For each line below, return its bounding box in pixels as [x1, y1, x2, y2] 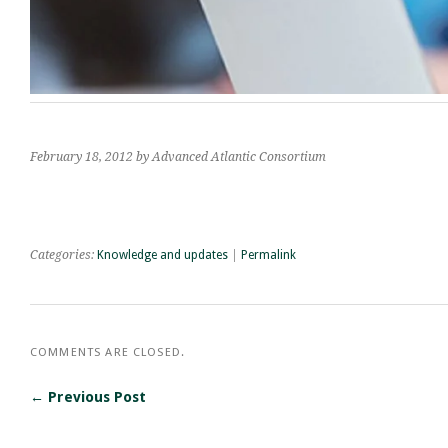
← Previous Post [30, 388, 146, 405]
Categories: [30, 247, 97, 262]
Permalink [241, 247, 296, 262]
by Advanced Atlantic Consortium [136, 149, 326, 164]
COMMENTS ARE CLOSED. [30, 344, 186, 359]
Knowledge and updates [97, 247, 228, 262]
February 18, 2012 [30, 149, 133, 164]
